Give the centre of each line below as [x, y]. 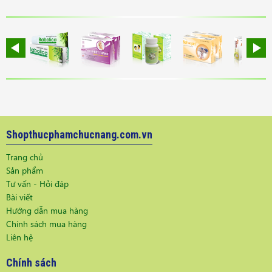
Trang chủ [25, 157]
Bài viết [19, 197]
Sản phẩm [25, 171]
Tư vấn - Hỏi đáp [37, 184]
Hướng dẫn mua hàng [47, 211]
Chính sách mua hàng [46, 224]
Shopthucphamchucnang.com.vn [79, 135]
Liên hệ [19, 237]
